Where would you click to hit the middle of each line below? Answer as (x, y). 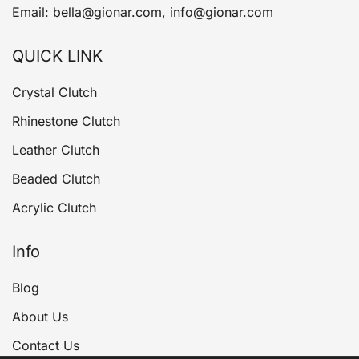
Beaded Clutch (56, 179)
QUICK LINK (57, 56)
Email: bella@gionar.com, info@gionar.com (143, 12)
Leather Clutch (56, 150)
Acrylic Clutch (54, 208)
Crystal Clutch (54, 92)
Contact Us (46, 345)
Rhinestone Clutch (66, 121)
